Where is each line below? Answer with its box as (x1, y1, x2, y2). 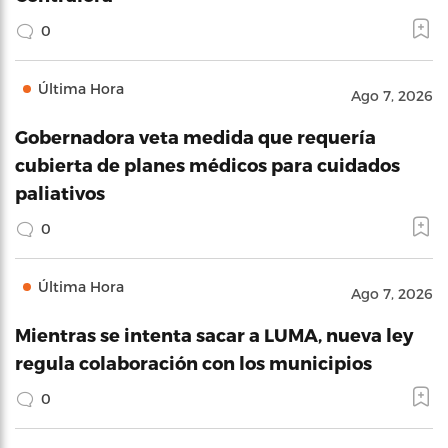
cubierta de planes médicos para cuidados (15, 154, 400, 175)
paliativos (15, 182, 105, 203)
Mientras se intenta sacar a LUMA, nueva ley (15, 324, 413, 345)
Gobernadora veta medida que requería (15, 126, 376, 147)
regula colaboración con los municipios (15, 352, 372, 373)
